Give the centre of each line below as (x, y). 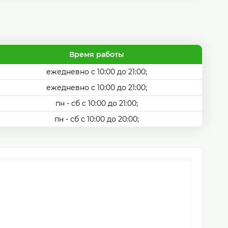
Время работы (97, 54)
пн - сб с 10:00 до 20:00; (97, 119)
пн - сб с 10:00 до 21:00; (97, 103)
